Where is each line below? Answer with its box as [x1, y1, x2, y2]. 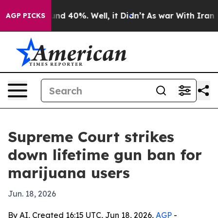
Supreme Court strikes [8, 127, 174, 146]
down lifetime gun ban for [8, 145, 202, 164]
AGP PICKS [6, 11, 45, 20]
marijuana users [8, 163, 130, 182]
